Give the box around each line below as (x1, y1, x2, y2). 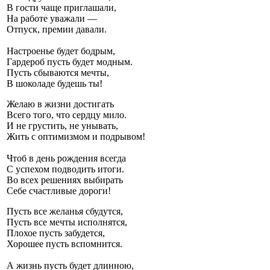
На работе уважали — (7, 13, 97, 24)
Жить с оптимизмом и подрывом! (7, 131, 145, 142)
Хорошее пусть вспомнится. (7, 238, 122, 249)
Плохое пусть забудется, (7, 227, 105, 238)
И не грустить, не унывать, (7, 120, 118, 131)
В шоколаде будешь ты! (7, 78, 102, 89)
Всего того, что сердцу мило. (7, 109, 127, 120)
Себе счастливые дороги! (7, 185, 111, 196)
